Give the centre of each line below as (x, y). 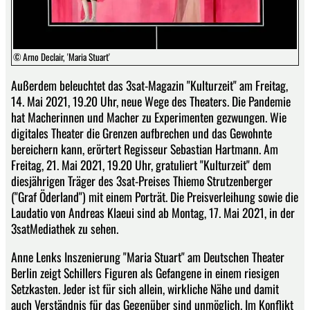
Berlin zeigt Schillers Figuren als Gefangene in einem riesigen (145, 272)
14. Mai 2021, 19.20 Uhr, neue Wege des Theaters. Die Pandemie (151, 101)
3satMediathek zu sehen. (65, 229)
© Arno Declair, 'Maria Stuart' (62, 56)
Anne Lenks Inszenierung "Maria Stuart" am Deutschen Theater (148, 256)
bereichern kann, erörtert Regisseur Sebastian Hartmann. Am (145, 149)
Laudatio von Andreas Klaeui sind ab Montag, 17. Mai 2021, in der (153, 213)
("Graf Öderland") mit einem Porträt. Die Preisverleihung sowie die (155, 197)
